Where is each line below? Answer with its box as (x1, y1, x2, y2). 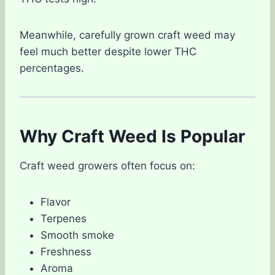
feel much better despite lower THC (20, 45, 196, 58)
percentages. (20, 61, 84, 74)
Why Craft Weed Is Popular (20, 125, 245, 147)
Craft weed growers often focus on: (20, 159, 195, 172)
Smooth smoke (41, 228, 114, 241)
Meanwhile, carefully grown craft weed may (20, 28, 235, 41)
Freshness (41, 245, 91, 258)
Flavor (41, 195, 71, 208)
